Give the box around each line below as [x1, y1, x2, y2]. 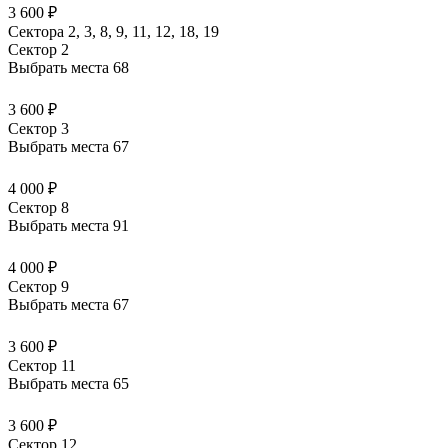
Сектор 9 [8, 278, 69, 296]
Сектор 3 [8, 120, 69, 138]
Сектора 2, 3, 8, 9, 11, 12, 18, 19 [8, 23, 219, 41]
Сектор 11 [8, 357, 76, 375]
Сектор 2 [8, 41, 69, 59]
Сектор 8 [8, 199, 69, 217]
